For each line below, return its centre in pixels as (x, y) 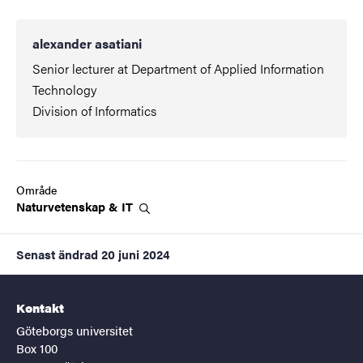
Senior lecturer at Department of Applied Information (178, 69)
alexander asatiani (87, 44)
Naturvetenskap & (69, 207)
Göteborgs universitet (75, 331)
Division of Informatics (94, 111)
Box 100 (37, 348)
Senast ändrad (57, 254)
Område (36, 190)
